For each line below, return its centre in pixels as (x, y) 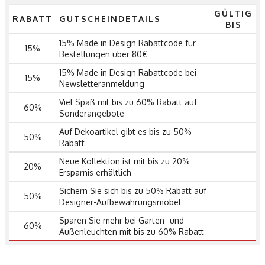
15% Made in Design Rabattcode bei (128, 72)
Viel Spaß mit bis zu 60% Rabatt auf (128, 102)
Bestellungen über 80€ (103, 54)
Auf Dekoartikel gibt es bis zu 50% (125, 131)
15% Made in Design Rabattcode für (127, 43)
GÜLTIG (233, 13)
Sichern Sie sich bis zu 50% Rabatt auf (133, 190)
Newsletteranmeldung (102, 83)
